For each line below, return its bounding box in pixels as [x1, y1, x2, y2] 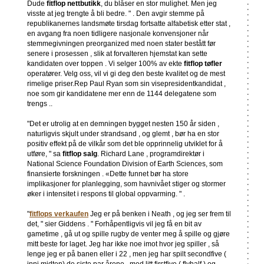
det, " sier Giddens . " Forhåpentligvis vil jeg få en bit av [27, 220, 202, 228]
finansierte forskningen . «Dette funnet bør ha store [27, 170, 189, 178]
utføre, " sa [27, 150, 62, 158]
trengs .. [27, 100, 52, 108]
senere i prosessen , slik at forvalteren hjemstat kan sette [27, 49, 207, 58]
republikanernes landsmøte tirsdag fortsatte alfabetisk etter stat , [27, 19, 230, 28]
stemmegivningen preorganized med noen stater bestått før [27, 39, 216, 48]
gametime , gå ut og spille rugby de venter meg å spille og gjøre [27, 230, 230, 238]
